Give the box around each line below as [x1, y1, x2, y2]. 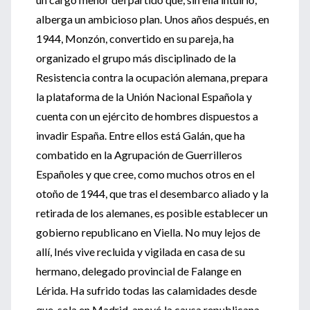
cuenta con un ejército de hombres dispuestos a [36, 109, 258, 122]
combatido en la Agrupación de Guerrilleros [36, 148, 242, 161]
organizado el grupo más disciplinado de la [36, 51, 238, 64]
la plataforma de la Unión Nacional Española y [36, 90, 252, 103]
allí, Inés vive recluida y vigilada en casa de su [36, 245, 245, 258]
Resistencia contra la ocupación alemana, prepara [36, 71, 268, 84]
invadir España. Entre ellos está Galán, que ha [36, 129, 245, 142]
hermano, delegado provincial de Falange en [36, 264, 241, 277]
